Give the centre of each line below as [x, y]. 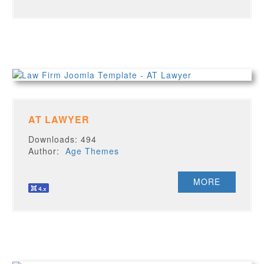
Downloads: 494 [63, 139]
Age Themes [93, 151]
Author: [47, 151]
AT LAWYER [59, 119]
